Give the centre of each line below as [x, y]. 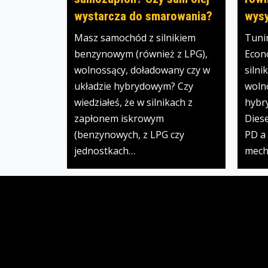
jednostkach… [105, 151]
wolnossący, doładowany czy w [142, 70]
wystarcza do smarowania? [143, 16]
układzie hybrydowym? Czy [134, 86]
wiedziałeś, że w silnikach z [133, 103]
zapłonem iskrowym [119, 119]
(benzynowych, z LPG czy [129, 135]
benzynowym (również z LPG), [141, 54]
